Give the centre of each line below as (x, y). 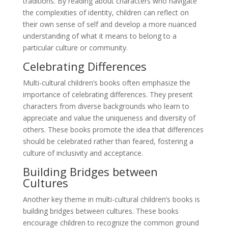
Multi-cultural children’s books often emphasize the (106, 82)
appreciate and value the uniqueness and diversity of (109, 118)
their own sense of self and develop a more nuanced (109, 24)
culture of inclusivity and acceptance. (83, 153)
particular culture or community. (75, 47)
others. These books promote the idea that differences (113, 129)
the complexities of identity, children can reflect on (106, 12)
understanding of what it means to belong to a (99, 36)
